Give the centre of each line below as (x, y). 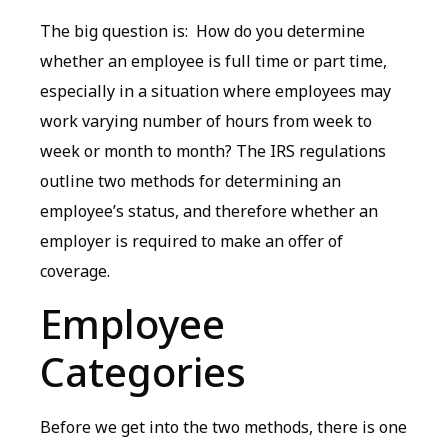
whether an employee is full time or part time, (213, 60)
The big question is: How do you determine (202, 30)
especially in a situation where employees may (215, 90)
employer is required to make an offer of (191, 240)
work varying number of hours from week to (206, 120)
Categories (143, 372)
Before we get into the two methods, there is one (223, 427)
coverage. (75, 270)
